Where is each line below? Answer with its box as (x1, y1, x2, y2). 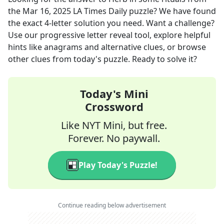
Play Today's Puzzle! (78, 159, 157, 170)
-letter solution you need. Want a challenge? (49, 17, 214, 28)
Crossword (84, 99, 143, 114)
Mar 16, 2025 (22, 5, 71, 16)
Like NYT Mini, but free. (61, 118, 167, 132)
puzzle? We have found (127, 5, 216, 16)
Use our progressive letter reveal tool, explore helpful (8, 29, 210, 40)
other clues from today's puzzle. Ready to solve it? (8, 53, 197, 64)
